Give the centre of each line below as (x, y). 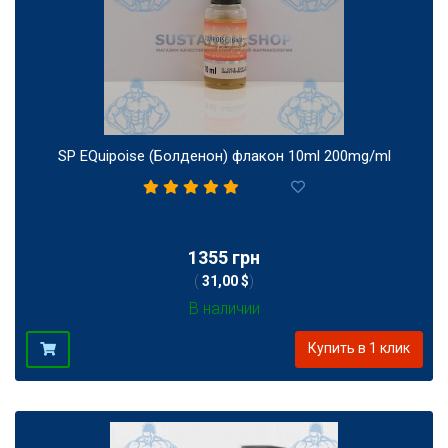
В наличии (224, 308)
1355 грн (224, 257)
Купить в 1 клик (358, 347)
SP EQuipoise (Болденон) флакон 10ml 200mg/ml (224, 156)
